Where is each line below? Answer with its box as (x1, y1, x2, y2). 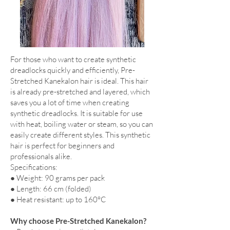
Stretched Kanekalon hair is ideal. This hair (10, 76, 148, 86)
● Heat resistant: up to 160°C (10, 195, 106, 205)
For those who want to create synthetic (10, 54, 136, 65)
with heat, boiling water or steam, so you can (10, 119, 153, 129)
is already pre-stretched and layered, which (10, 87, 150, 97)
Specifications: (10, 162, 57, 172)
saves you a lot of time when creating (10, 98, 129, 108)
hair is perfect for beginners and (10, 141, 114, 151)
